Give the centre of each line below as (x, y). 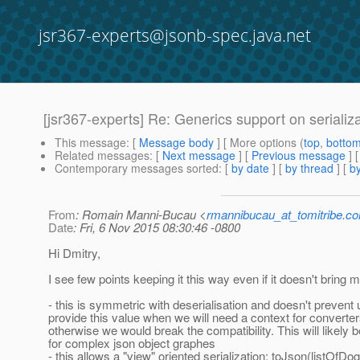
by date (250, 168)
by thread (309, 168)
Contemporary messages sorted (137, 168)
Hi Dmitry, (74, 253)
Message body (176, 143)
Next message (199, 155)
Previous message (299, 155)
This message (90, 143)
